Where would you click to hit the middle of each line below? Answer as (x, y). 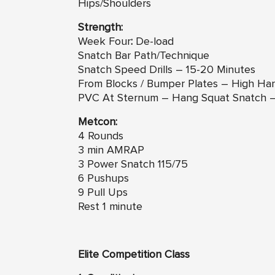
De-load (155, 41)
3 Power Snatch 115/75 (133, 164)
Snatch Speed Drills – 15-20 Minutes (167, 70)
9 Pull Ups (103, 192)
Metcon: (98, 122)
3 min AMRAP (111, 150)
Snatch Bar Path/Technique (144, 56)
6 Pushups (103, 178)
